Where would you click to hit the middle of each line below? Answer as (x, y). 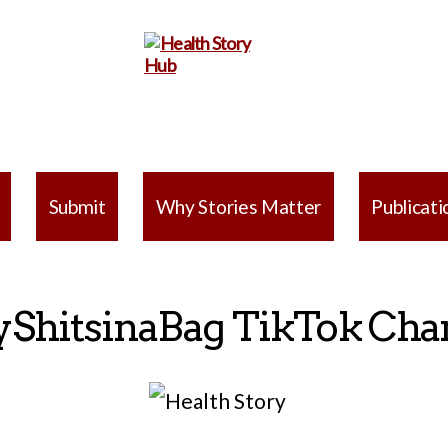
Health (168, 162)
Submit (77, 206)
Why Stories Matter (238, 206)
